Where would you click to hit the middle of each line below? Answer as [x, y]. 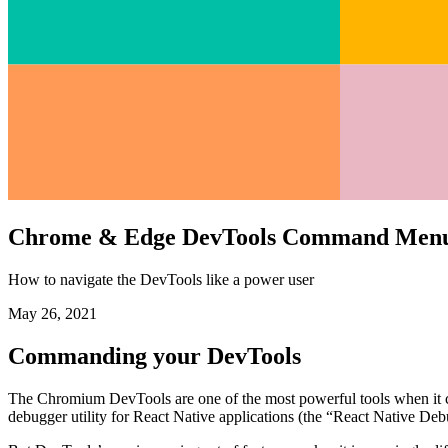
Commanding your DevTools [154, 395]
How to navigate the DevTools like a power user [161, 319]
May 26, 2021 [52, 353]
